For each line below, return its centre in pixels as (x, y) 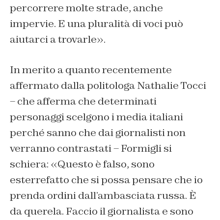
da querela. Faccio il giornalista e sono (102, 211)
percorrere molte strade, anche (86, 8)
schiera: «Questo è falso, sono (82, 164)
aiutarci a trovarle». (58, 39)
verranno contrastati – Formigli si (91, 148)
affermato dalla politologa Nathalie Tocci (108, 85)
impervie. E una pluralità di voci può (96, 23)
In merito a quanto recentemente (91, 69)
